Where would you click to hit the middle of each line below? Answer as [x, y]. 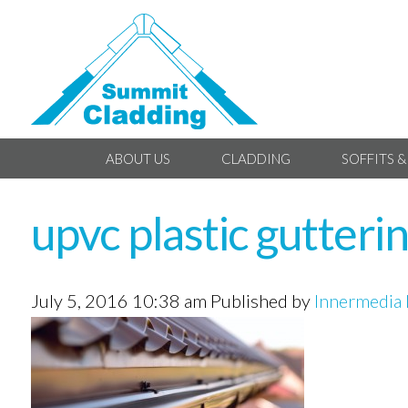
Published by [262, 301]
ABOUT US [138, 158]
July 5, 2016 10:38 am [118, 301]
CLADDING [255, 158]
